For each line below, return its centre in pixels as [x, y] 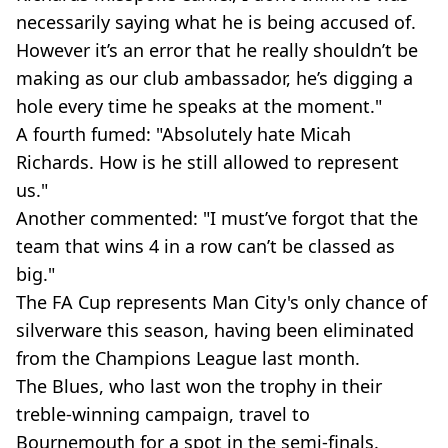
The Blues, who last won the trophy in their [199, 386]
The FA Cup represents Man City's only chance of [221, 302]
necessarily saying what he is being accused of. [216, 22]
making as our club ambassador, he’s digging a [214, 78]
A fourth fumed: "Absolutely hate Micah [183, 134]
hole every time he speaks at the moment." [199, 106]
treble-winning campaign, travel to [163, 414]
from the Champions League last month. [188, 358]
